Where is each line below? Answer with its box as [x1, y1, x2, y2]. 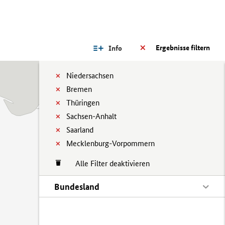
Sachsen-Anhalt [66, 111, 117, 121]
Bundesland [54, 181, 99, 192]
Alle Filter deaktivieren [65, 159, 150, 168]
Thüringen [66, 98, 99, 107]
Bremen [66, 84, 92, 94]
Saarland [66, 125, 93, 135]
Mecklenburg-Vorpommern [66, 139, 155, 148]
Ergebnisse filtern [156, 43, 210, 52]
